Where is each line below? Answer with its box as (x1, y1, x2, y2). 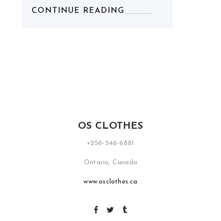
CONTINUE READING (32, 7, 124, 15)
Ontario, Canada (84, 159, 137, 166)
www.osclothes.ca (83, 178, 138, 185)
